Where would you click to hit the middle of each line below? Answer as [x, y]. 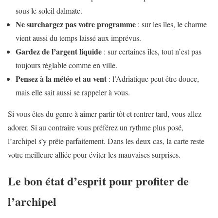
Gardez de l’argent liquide [59, 51]
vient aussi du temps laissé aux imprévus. [78, 37]
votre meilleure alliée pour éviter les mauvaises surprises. [94, 154]
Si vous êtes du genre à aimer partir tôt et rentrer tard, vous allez [105, 113]
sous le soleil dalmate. [49, 10]
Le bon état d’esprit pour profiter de [98, 181]
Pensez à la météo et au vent [61, 78]
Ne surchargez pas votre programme [76, 24]
